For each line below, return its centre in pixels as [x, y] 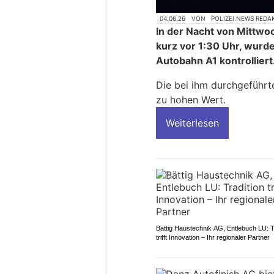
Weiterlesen [192, 123]
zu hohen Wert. [191, 99]
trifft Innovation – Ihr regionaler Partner [213, 237]
